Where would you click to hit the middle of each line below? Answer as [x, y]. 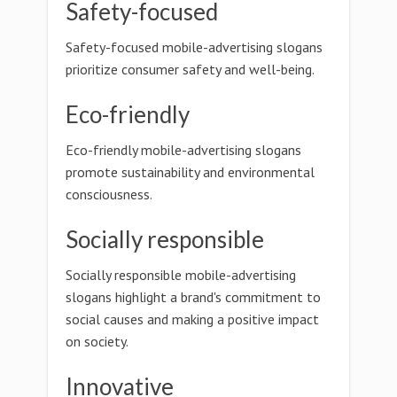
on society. [97, 341]
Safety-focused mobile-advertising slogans [194, 47]
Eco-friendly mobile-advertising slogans [183, 150]
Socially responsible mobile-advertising [181, 275]
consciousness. [109, 194]
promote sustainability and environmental [190, 172]
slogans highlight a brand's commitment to [193, 297]
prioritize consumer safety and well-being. [190, 69]
